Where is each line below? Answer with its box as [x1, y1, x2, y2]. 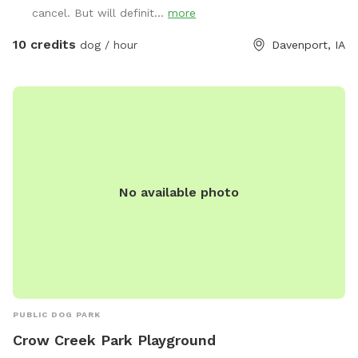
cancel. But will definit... [32, 6, 168, 20]
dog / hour [76, 38, 137, 52]
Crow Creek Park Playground [13, 332, 216, 349]
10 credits [13, 37, 76, 53]
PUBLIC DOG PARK [13, 310, 101, 320]
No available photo [119, 185, 239, 201]
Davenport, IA [272, 38, 345, 52]
